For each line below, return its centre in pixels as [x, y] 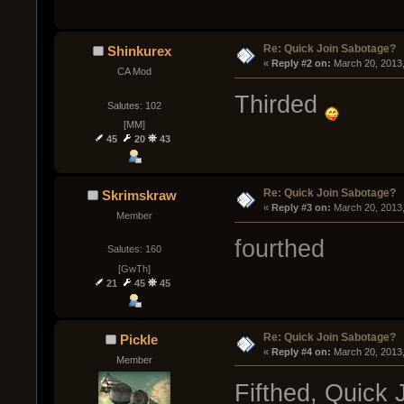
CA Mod [134, 72]
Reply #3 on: [301, 208]
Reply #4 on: [301, 351]
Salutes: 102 [134, 105]
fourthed [279, 249]
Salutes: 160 [134, 249]
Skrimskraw [139, 196]
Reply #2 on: [301, 64]
